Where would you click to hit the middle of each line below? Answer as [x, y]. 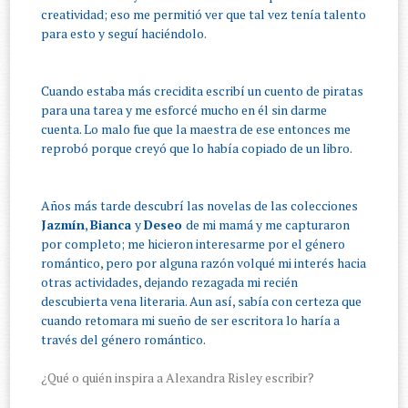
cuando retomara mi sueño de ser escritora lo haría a [191, 321]
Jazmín [63, 225]
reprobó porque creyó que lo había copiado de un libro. [197, 148]
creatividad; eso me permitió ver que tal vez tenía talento [204, 15]
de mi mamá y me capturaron [268, 225]
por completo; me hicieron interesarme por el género [194, 244]
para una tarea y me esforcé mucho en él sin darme [184, 110]
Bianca [113, 225]
